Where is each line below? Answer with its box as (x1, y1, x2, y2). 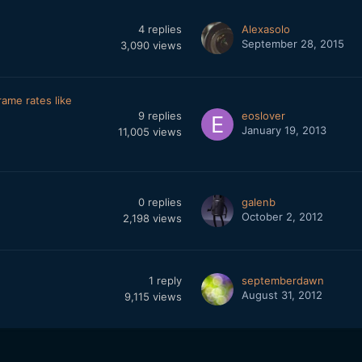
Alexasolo (241, 23, 290, 36)
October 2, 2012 (241, 210, 323, 223)
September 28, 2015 (241, 37, 344, 50)
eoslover (241, 109, 285, 122)
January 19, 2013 (241, 124, 326, 137)
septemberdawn (241, 274, 324, 287)
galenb (241, 196, 276, 208)
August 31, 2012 (241, 288, 322, 301)
